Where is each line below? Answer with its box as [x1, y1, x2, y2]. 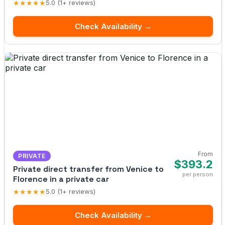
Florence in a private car [13, 173, 109, 184]
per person [182, 170, 213, 178]
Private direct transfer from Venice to [13, 163, 164, 174]
